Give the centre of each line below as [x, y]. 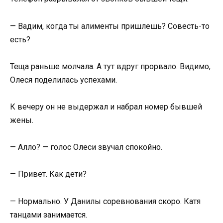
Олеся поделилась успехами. [63, 80]
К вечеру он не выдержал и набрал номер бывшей [106, 107]
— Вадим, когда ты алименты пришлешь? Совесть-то [110, 26]
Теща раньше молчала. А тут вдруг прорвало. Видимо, [110, 66]
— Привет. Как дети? [48, 174]
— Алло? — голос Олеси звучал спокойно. [86, 147]
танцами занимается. [49, 215]
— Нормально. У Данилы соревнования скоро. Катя [105, 201]
